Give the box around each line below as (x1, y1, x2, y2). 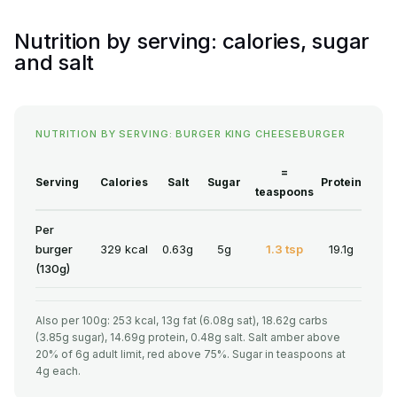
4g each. (35, 364, 81, 378)
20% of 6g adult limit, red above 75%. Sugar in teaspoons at (35, 347, 346, 362)
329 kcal (100, 242, 148, 257)
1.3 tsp (266, 242, 303, 257)
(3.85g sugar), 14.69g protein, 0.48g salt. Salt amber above (35, 331, 340, 345)
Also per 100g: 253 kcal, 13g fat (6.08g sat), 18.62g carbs (35, 314, 328, 328)
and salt (14, 50, 95, 76)
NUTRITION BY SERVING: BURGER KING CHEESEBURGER (35, 128, 346, 141)
